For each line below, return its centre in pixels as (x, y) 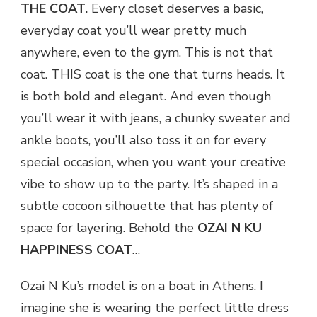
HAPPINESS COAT (76, 249)
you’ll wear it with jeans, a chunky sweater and (156, 118)
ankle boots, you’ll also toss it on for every (143, 140)
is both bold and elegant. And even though (146, 96)
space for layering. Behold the (109, 227)
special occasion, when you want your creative (153, 162)
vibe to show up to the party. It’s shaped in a (149, 184)
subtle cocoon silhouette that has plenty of (147, 206)
